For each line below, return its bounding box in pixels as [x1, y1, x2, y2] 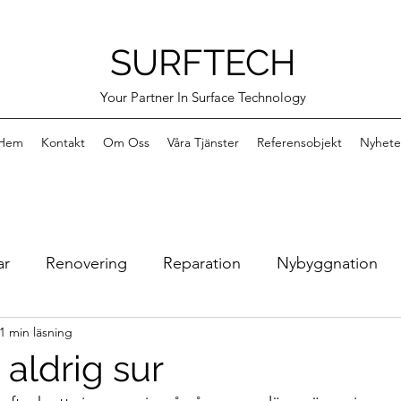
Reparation [163, 252, 241, 273]
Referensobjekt [256, 134, 342, 150]
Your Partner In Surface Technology [99, 89, 306, 106]
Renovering [46, 252, 127, 273]
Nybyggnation [277, 252, 378, 273]
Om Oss [102, 134, 149, 150]
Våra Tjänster [166, 134, 239, 150]
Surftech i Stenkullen [204, 324, 350, 345]
